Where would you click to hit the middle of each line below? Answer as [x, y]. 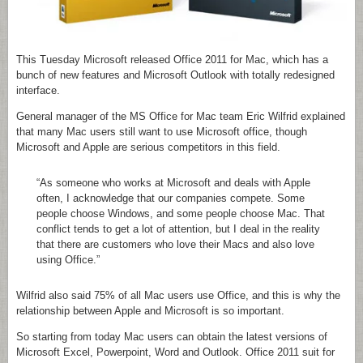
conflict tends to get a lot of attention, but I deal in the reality [178, 228]
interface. [38, 90]
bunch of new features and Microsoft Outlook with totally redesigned [175, 75]
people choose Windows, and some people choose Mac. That [181, 213]
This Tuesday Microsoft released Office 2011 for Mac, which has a [172, 59]
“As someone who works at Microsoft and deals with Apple [173, 182]
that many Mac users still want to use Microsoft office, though [162, 131]
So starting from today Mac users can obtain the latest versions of [172, 336]
